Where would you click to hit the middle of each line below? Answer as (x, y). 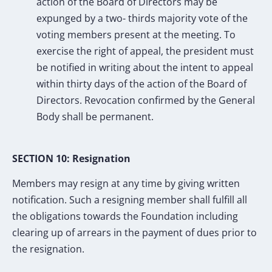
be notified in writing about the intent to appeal (145, 68)
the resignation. (48, 249)
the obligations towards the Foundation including (125, 216)
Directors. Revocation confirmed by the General (146, 100)
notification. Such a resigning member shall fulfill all (130, 200)
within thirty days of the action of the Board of (141, 84)
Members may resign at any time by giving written (126, 184)
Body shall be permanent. (95, 117)
